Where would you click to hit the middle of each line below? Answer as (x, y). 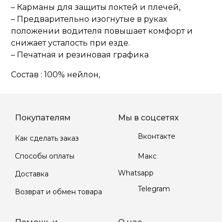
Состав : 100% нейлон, (56, 75)
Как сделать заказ (47, 138)
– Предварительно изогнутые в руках (89, 19)
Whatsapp (136, 173)
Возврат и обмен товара (58, 192)
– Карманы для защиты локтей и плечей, (96, 7)
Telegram (154, 189)
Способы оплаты (45, 156)
